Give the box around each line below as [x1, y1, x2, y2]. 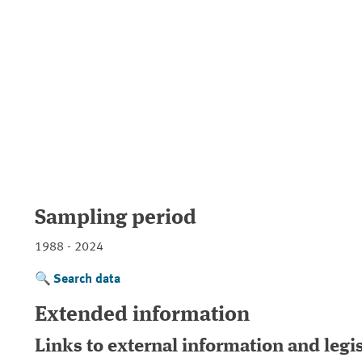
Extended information [35, 305, 250, 326]
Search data [53, 273, 121, 286]
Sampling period [35, 208, 196, 229]
